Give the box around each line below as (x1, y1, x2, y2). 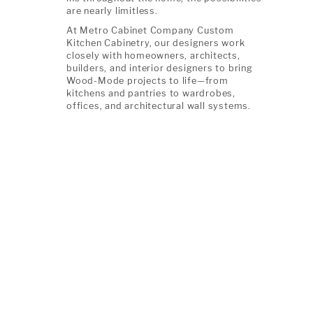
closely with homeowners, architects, (66, 50, 240, 61)
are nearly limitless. (66, 6, 158, 16)
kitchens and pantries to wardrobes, (66, 88, 236, 99)
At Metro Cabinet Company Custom (66, 25, 234, 36)
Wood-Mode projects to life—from (66, 75, 228, 86)
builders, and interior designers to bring (66, 63, 253, 73)
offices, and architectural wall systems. (66, 101, 252, 111)
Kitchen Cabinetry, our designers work (66, 38, 245, 48)
